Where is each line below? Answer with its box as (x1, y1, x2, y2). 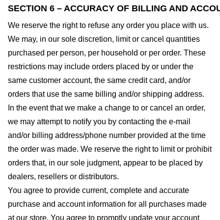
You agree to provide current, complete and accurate (8, 186, 189, 194)
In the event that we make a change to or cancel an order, (8, 103, 205, 112)
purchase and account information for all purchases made (8, 199, 207, 208)
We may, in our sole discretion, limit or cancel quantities (8, 34, 200, 43)
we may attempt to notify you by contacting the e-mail (8, 117, 191, 126)
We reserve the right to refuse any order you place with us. (8, 21, 209, 29)
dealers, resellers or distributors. (8, 172, 119, 181)
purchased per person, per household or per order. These (8, 48, 206, 57)
